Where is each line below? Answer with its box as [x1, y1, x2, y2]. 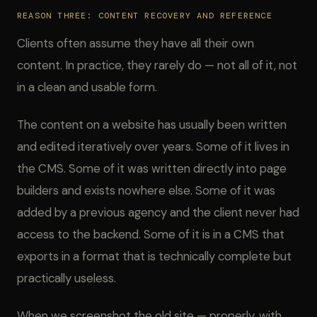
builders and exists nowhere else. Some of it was [17, 183, 275, 198]
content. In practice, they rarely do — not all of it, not [17, 57, 297, 73]
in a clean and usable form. [17, 79, 157, 95]
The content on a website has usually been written [17, 117, 287, 132]
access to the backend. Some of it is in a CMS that [17, 226, 284, 242]
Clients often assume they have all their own [17, 35, 254, 51]
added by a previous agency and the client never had [17, 204, 299, 220]
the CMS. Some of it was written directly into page [17, 161, 287, 176]
